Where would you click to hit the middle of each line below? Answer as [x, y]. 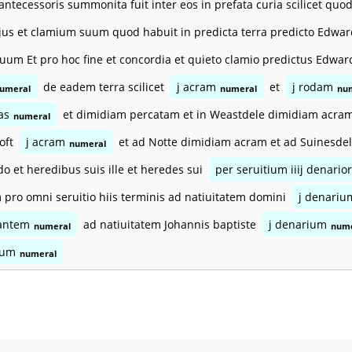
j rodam [312, 87]
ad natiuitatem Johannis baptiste [169, 225]
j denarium [297, 225]
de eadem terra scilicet [103, 87]
